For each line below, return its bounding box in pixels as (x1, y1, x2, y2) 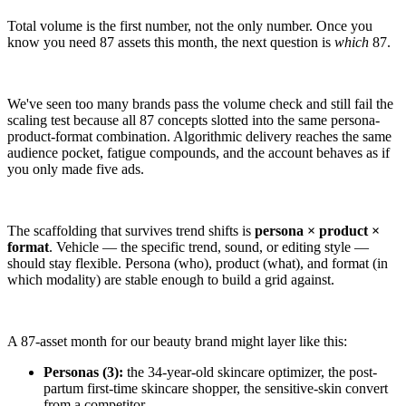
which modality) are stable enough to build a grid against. (7, 271, 334, 287)
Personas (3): (43, 363, 123, 380)
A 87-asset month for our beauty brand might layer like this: (7, 333, 347, 349)
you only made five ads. (7, 160, 144, 177)
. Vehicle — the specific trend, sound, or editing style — (49, 238, 369, 255)
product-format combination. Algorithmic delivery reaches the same (7, 128, 391, 144)
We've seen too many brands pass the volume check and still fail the (7, 95, 393, 111)
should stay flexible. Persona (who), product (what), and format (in (7, 255, 388, 271)
